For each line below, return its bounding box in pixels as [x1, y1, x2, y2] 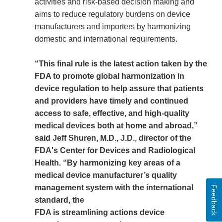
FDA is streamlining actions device [35, 208, 165, 217]
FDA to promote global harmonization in [35, 72, 184, 81]
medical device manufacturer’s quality [35, 171, 177, 180]
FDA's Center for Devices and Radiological [35, 146, 195, 155]
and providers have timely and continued [35, 97, 188, 106]
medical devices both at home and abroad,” [35, 121, 198, 130]
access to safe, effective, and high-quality [35, 109, 189, 118]
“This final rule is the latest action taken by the [35, 59, 207, 68]
